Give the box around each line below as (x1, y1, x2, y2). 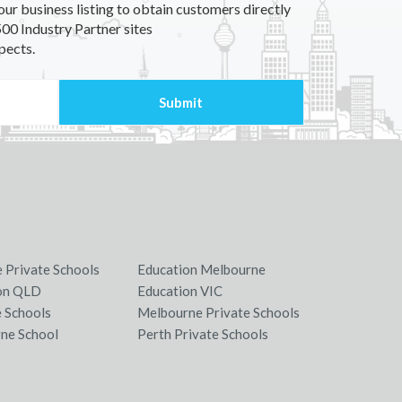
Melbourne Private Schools (137, 304, 301, 320)
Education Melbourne (137, 261, 267, 277)
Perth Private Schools (137, 326, 269, 342)
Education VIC (137, 283, 223, 299)
